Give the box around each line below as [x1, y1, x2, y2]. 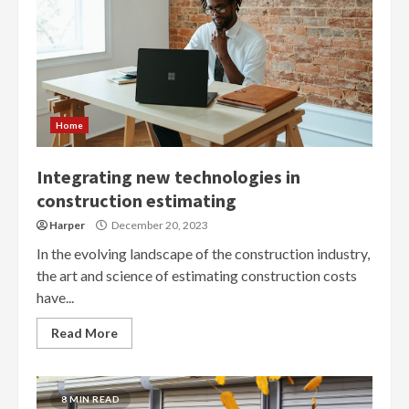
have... [37, 288, 74, 306]
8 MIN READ [61, 393, 120, 404]
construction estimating [37, 188, 236, 212]
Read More [51, 324, 118, 341]
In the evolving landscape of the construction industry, [37, 244, 370, 262]
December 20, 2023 [110, 217, 208, 232]
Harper [49, 217, 85, 232]
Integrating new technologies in [37, 164, 300, 188]
